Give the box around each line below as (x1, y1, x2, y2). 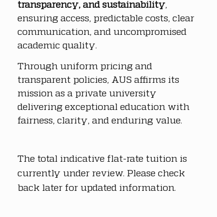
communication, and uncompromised (17, 25, 189, 37)
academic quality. (17, 39, 97, 50)
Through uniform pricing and (17, 60, 155, 71)
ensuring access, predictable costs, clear (17, 12, 197, 23)
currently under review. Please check (17, 167, 187, 178)
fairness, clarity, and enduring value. (17, 114, 182, 125)
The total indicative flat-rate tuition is (17, 152, 189, 164)
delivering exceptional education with (17, 100, 192, 112)
